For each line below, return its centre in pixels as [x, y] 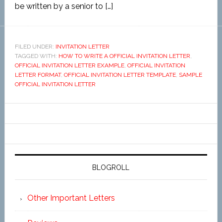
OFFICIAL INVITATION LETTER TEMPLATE [120, 75]
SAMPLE [190, 75]
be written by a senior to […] [64, 6]
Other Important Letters [71, 198]
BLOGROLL [111, 167]
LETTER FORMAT [38, 75]
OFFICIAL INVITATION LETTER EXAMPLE [69, 65]
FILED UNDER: [35, 47]
